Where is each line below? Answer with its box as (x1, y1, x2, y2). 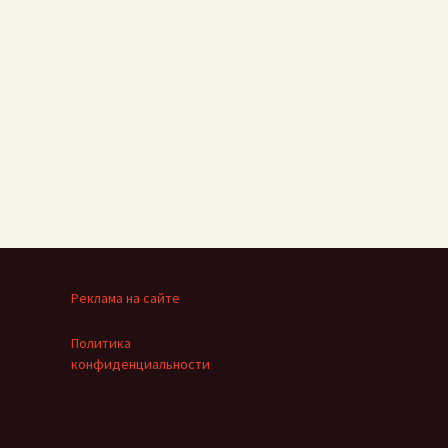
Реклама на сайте (71, 289, 180, 307)
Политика (71, 334, 131, 352)
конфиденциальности (71, 355, 210, 373)
